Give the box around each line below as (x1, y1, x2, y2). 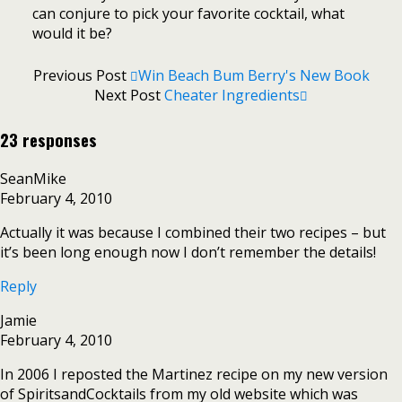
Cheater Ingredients (164, 84, 300, 105)
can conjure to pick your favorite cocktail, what (31, 3, 345, 23)
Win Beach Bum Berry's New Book (137, 65, 370, 85)
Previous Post (32, 65, 130, 85)
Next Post (94, 84, 164, 105)
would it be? (31, 22, 112, 43)
